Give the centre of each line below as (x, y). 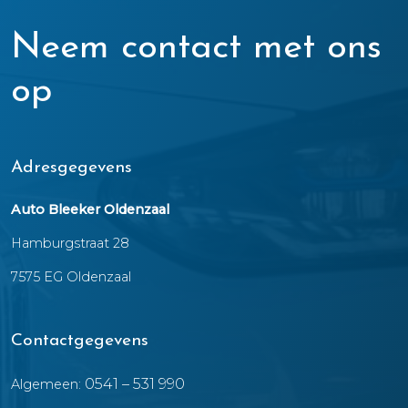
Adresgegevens (71, 168)
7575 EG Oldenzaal (71, 277)
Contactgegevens (80, 341)
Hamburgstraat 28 (70, 243)
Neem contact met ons (196, 48)
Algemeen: (48, 384)
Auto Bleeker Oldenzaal (90, 209)
